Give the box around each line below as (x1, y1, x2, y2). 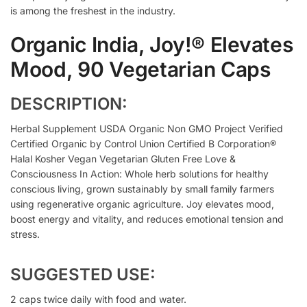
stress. (10, 228, 40, 240)
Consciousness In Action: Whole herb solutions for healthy (10, 167, 269, 180)
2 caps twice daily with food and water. (10, 293, 186, 305)
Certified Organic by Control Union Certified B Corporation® (10, 137, 276, 149)
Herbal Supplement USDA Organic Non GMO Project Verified (10, 122, 283, 134)
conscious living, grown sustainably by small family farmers (10, 182, 274, 195)
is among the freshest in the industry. (10, 5, 175, 17)
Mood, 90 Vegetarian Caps (10, 56, 271, 82)
